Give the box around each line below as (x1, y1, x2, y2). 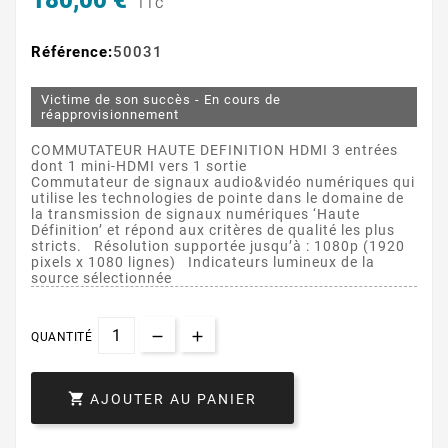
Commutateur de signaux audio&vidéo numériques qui (31, 174, 415, 191)
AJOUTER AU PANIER (90, 391, 257, 408)
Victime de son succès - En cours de (41, 92, 281, 108)
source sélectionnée (31, 270, 172, 287)
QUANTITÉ (31, 330, 92, 345)
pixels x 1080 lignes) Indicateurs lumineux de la (31, 254, 375, 271)
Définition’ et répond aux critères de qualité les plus (31, 222, 395, 239)
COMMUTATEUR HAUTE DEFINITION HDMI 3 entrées (31, 142, 398, 159)
